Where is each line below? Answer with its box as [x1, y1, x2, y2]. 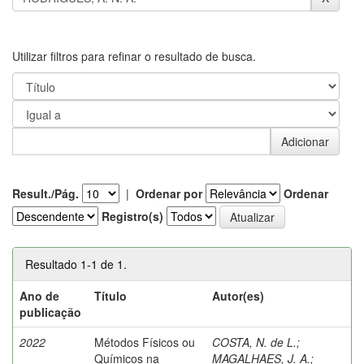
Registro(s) [102, 207, 163, 224]
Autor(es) [212, 287, 264, 304]
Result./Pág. [12, 184, 79, 201]
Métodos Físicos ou [94, 333, 195, 350]
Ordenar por [136, 184, 202, 201]
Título [94, 287, 127, 304]
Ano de [19, 287, 59, 304]
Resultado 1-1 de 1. [25, 255, 127, 272]
